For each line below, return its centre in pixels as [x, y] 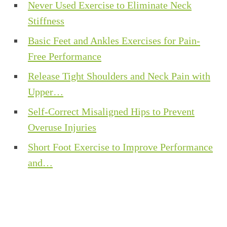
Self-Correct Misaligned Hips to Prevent [111, 112]
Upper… [46, 92]
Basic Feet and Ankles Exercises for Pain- [114, 41]
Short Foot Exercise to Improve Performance [120, 147]
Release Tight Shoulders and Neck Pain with [119, 76]
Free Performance [65, 56]
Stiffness [46, 21]
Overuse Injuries [62, 127]
